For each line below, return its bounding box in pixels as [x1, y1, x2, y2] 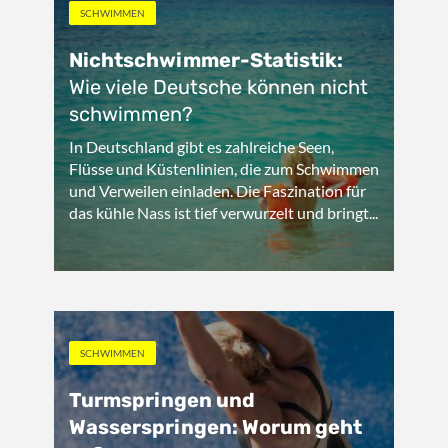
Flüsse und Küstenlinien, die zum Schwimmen [69, 159, 379, 178]
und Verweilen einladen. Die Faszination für [69, 181, 366, 200]
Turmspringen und [69, 388, 255, 412]
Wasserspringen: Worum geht [69, 415, 362, 439]
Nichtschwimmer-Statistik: [69, 48, 343, 72]
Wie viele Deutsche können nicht [69, 75, 368, 99]
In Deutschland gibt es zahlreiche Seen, [69, 137, 334, 156]
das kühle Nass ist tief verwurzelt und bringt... [69, 203, 378, 222]
